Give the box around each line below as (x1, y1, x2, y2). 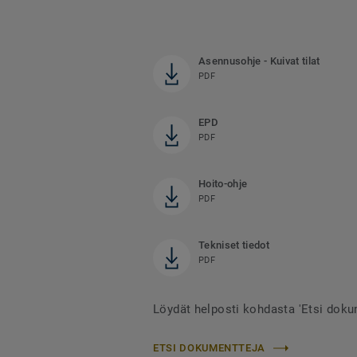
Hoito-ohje (198, 178, 248, 190)
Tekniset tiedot (198, 239, 269, 252)
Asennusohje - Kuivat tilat (198, 55, 320, 68)
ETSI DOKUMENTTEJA (153, 342, 266, 355)
